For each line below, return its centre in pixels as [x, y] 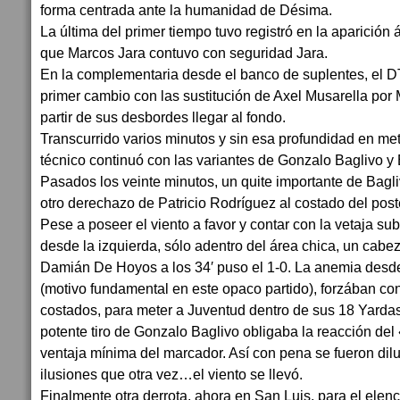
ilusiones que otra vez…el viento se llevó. [171, 374]
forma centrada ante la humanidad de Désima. [186, 10]
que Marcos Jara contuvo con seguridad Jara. [184, 53]
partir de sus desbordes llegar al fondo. [163, 117]
